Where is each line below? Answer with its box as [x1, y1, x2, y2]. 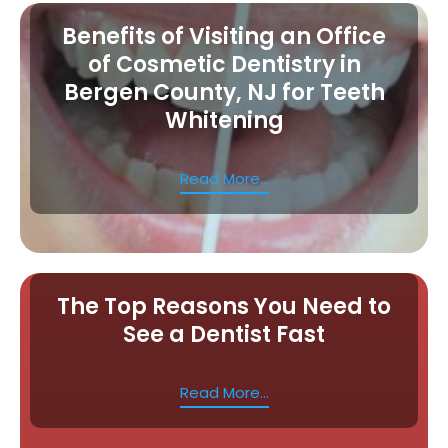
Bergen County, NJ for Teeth [63, 76, 385, 108]
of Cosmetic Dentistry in [87, 48, 361, 80]
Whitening [164, 104, 284, 136]
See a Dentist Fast [123, 318, 325, 350]
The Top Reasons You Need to [57, 290, 391, 322]
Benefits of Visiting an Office [62, 20, 386, 52]
